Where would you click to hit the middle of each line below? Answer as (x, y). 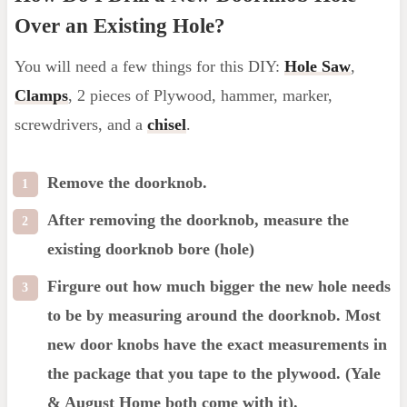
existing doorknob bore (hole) (150, 249)
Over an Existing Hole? (119, 25)
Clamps (41, 96)
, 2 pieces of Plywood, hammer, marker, (200, 96)
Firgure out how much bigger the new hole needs (218, 287)
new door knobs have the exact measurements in (217, 345)
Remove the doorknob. (127, 183)
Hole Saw (317, 67)
